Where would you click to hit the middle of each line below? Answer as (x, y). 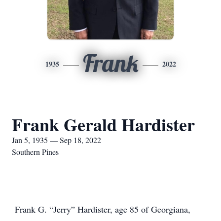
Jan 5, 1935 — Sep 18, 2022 (56, 140)
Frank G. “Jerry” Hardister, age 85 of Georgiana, (101, 209)
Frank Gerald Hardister (103, 124)
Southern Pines (35, 152)
